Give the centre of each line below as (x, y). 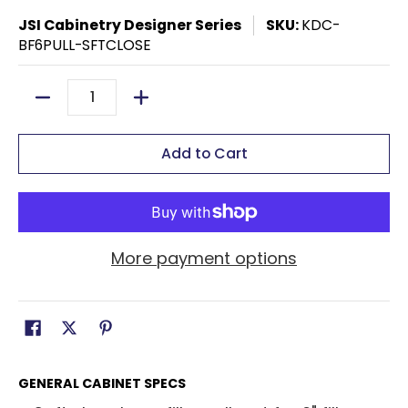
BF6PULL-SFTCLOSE (85, 45)
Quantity (49, 106)
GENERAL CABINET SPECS (102, 383)
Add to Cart (204, 153)
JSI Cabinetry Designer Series (130, 25)
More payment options (204, 258)
